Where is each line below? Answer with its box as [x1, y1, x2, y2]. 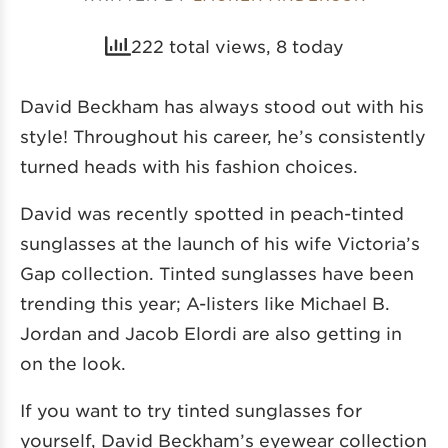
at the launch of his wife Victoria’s [116, 232, 420, 253]
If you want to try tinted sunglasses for [20, 399, 362, 420]
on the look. [20, 352, 126, 373]
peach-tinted [290, 202, 404, 223]
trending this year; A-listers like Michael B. [20, 292, 390, 313]
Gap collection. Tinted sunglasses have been [20, 262, 414, 283]
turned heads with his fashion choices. [20, 155, 358, 176]
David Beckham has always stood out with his [20, 95, 424, 116]
